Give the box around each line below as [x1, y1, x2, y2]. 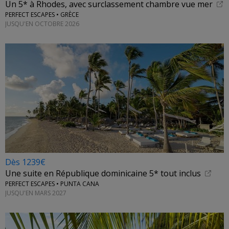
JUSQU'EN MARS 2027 [5, 188, 66, 197]
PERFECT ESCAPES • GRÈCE [5, 10, 79, 19]
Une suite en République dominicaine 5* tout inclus [5, 168, 201, 179]
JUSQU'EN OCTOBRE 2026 [5, 19, 79, 28]
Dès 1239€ [5, 156, 45, 168]
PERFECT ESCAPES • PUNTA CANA [5, 179, 99, 189]
